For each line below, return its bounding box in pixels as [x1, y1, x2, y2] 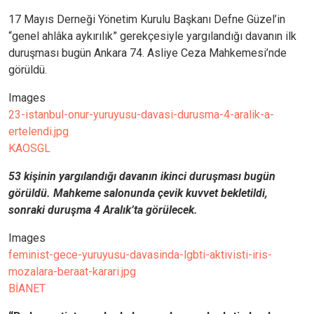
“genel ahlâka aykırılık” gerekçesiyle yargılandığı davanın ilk [8, 29, 296, 43]
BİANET [8, 282, 46, 296]
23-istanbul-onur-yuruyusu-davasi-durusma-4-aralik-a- [8, 108, 274, 122]
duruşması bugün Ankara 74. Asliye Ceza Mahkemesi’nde [8, 46, 287, 60]
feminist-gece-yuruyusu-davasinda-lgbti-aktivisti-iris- [8, 248, 272, 262]
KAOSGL [8, 142, 50, 156]
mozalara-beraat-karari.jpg [8, 265, 136, 279]
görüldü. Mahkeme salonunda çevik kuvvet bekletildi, [8, 186, 268, 200]
